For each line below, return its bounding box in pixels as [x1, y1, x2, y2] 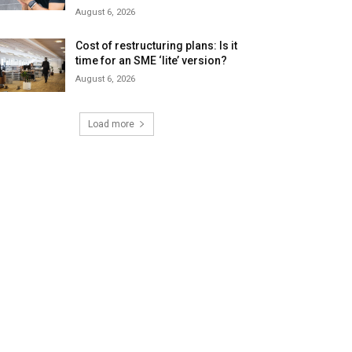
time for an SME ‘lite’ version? [75, 54, 228, 68]
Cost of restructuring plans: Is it [75, 39, 238, 53]
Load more [87, 119, 134, 130]
